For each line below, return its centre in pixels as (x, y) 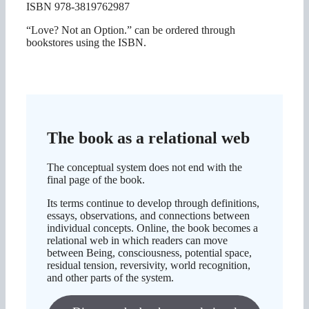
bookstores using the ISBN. (86, 42)
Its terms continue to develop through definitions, (153, 203)
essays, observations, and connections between (148, 215)
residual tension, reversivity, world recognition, (149, 265)
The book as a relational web (148, 138)
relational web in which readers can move (137, 240)
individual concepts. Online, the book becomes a (152, 228)
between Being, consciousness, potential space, (149, 252)
